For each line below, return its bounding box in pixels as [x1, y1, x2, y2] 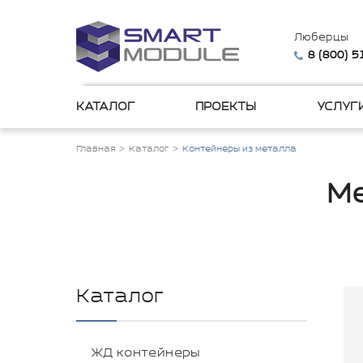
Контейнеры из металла [182, 144, 297, 154]
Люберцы [294, 32, 349, 44]
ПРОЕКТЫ [195, 100, 257, 113]
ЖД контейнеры [91, 346, 201, 360]
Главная [76, 144, 115, 154]
